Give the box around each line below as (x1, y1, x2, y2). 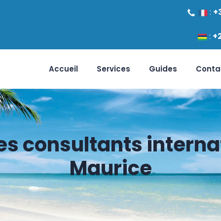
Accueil (49, 64, 78, 74)
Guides (149, 64, 177, 74)
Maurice (69, 154, 152, 182)
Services (97, 64, 130, 74)
